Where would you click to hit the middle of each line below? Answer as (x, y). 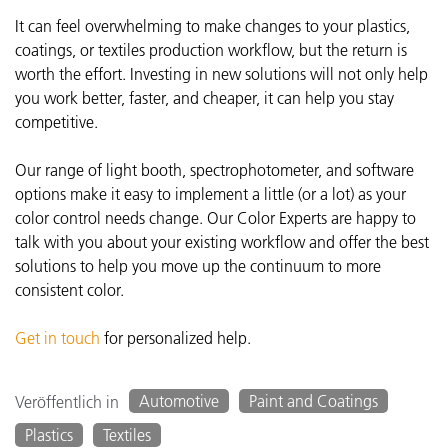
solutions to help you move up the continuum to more (198, 266)
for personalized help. (175, 338)
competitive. (58, 122)
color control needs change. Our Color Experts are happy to (215, 218)
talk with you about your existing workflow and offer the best (222, 242)
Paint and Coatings (313, 401)
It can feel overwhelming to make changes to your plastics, (212, 26)
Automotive (179, 401)
